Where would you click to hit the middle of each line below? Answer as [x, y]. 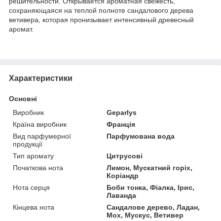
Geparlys [122, 112]
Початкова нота [38, 167]
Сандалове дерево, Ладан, [153, 207]
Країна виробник [40, 124]
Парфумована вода [141, 136]
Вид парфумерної [42, 136]
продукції [28, 144]
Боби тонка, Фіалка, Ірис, [151, 187]
